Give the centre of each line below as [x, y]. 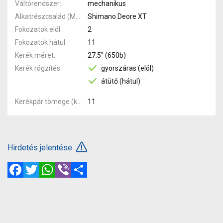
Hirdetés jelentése [41, 147]
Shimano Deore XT [117, 16]
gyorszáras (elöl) [127, 68]
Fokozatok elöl [38, 29]
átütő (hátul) [120, 81]
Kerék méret [34, 55]
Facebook [41, 165]
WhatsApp [73, 165]
